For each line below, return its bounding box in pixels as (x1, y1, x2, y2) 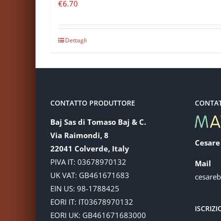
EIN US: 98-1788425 (50, 183, 119, 193)
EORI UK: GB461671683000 (50, 210, 146, 220)
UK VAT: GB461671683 (50, 170, 129, 180)
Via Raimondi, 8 (50, 130, 109, 140)
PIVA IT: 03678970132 (50, 156, 126, 167)
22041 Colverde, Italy (50, 143, 129, 153)
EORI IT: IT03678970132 (50, 196, 133, 207)
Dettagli (65, 36, 87, 44)
